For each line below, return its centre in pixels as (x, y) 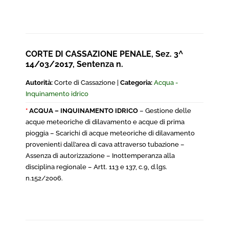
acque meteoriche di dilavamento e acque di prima (105, 122)
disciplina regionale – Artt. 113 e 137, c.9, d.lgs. (96, 167)
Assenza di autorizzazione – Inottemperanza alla (100, 156)
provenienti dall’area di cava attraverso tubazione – (105, 144)
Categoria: (136, 83)
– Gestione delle (165, 111)
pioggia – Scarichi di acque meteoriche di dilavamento (110, 133)
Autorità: (39, 83)
